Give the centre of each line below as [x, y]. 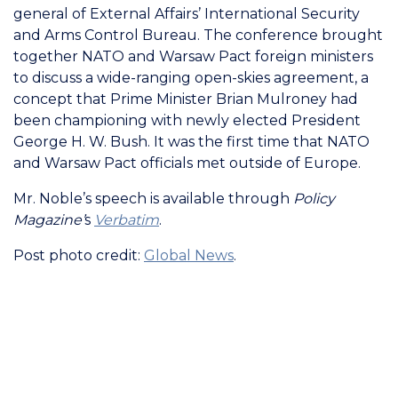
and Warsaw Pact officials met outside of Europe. [187, 163]
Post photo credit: [79, 255]
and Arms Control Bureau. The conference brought [198, 35]
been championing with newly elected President [187, 120]
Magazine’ [49, 220]
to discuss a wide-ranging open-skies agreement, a [191, 78]
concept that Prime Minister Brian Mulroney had [186, 99]
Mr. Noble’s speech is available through [153, 199]
